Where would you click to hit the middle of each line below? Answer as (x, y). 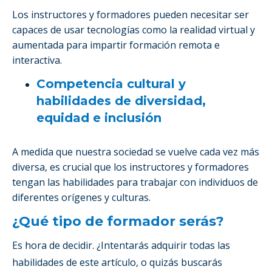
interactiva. (37, 60)
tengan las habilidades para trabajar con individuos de (135, 182)
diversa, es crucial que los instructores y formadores (131, 167)
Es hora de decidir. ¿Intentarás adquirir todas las (121, 245)
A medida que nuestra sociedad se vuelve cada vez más (136, 151)
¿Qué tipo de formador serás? (118, 221)
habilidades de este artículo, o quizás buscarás (117, 262)
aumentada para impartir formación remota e (116, 45)
